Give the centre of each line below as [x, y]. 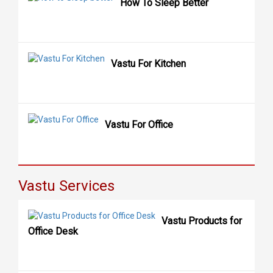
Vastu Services [66, 186]
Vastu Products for [202, 221]
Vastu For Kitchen [148, 64]
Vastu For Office [139, 125]
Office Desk [53, 232]
